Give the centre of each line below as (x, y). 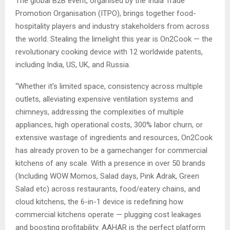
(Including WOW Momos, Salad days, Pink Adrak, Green (107, 176)
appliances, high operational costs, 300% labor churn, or (109, 124)
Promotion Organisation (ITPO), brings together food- (106, 13)
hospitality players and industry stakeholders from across (112, 26)
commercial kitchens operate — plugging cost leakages (108, 214)
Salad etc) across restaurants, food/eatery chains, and (108, 189)
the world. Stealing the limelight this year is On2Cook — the (114, 39)
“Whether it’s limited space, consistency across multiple (109, 86)
